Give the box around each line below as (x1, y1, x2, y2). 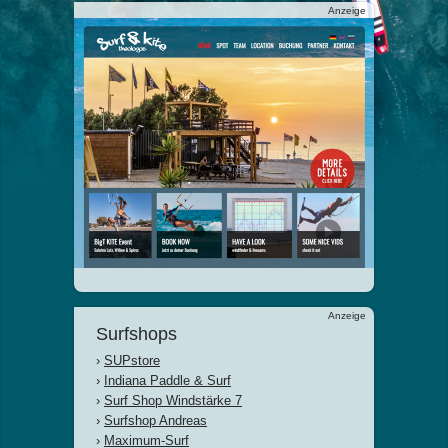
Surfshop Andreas (104, 413, 207, 428)
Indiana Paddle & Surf (104, 373, 231, 388)
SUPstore (104, 353, 160, 368)
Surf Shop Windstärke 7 (104, 393, 242, 408)
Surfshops (96, 324, 177, 344)
